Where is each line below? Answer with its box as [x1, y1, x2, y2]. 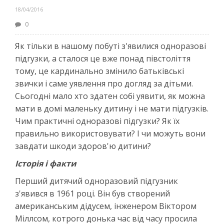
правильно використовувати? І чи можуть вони [15, 127, 205, 139]
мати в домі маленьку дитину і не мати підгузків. [15, 102, 208, 114]
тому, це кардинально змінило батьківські [15, 65, 184, 76]
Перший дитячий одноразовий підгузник [15, 175, 178, 186]
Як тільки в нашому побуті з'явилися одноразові [15, 40, 206, 51]
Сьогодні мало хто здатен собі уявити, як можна [15, 90, 205, 101]
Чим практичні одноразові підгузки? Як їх [15, 115, 179, 126]
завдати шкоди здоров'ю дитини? [15, 140, 151, 151]
